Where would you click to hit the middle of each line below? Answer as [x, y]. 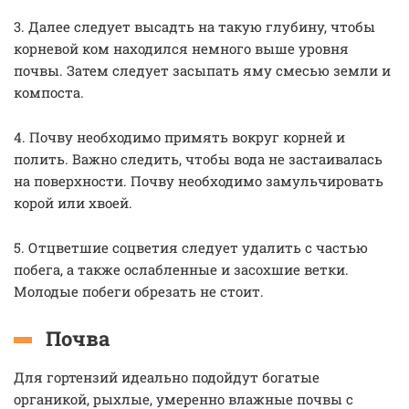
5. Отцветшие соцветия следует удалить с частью [191, 247]
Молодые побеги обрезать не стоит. [141, 291]
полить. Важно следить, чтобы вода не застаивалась [198, 159]
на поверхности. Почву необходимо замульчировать [199, 181]
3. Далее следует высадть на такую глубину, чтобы [194, 26]
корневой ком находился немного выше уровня [181, 48]
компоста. [51, 92]
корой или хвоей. [75, 203]
